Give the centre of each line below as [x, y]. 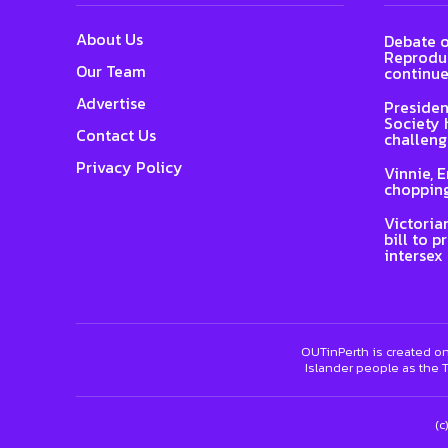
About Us [109, 38]
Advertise [111, 102]
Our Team [111, 70]
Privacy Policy [129, 166]
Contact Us [116, 134]
